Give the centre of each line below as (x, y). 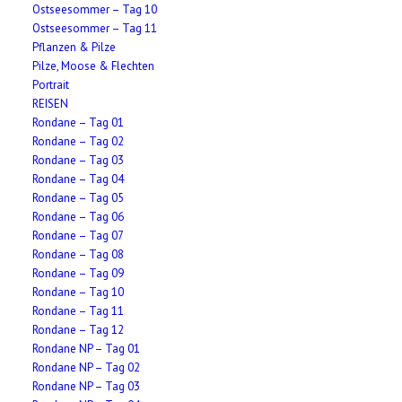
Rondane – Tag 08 (79, 254)
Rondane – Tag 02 (79, 141)
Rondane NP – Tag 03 (87, 386)
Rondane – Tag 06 (79, 217)
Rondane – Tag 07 (79, 236)
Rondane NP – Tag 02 (87, 367)
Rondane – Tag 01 (79, 122)
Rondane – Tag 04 (79, 179)
